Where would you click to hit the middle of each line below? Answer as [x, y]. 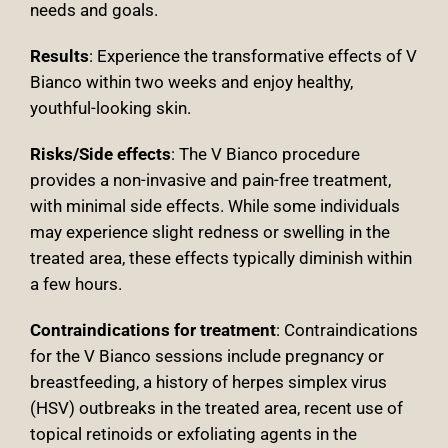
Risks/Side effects [100, 154]
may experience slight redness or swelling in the [210, 232]
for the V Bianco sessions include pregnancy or [207, 356]
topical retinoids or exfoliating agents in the [193, 434]
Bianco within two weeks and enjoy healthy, [191, 82]
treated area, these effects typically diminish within [221, 258]
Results [59, 56]
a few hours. [76, 284]
